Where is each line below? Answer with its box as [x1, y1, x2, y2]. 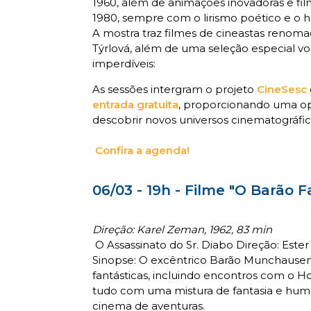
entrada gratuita [92, 98, 178, 112]
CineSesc [257, 83, 310, 96]
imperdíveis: [92, 57, 155, 71]
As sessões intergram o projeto [92, 83, 257, 96]
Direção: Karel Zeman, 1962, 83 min [92, 223, 272, 237]
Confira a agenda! [92, 144, 190, 158]
